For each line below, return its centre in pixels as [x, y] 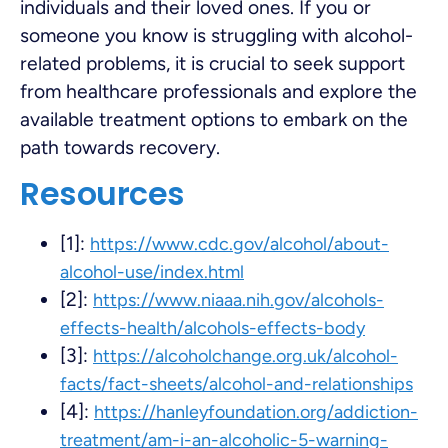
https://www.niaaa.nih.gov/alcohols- [238, 300]
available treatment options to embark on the [214, 119]
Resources [102, 194]
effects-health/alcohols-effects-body [212, 328]
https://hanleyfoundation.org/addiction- [256, 412]
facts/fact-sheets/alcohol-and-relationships [236, 384]
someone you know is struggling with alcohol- [216, 35]
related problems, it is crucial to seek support [212, 63]
